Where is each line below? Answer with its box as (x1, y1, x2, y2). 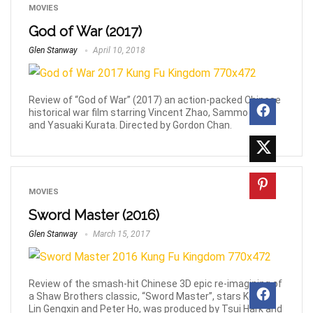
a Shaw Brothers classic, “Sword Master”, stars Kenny (29, 290, 270, 302)
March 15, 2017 (91, 228, 150, 239)
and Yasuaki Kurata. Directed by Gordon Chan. (29, 119, 232, 131)
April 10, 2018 (91, 45, 145, 55)
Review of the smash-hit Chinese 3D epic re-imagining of (29, 277, 282, 289)
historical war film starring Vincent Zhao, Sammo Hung (29, 106, 273, 118)
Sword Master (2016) (29, 206, 159, 224)
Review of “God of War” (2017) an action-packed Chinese (29, 94, 281, 105)
